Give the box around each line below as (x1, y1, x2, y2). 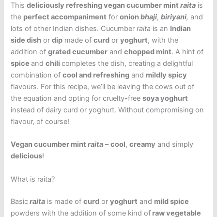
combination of (11, 71, 63, 79)
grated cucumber (48, 47, 108, 56)
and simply (155, 140, 194, 149)
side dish (11, 36, 42, 45)
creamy (129, 140, 156, 149)
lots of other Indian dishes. (11, 24, 99, 33)
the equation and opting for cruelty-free (11, 94, 143, 103)
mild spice (154, 197, 189, 206)
